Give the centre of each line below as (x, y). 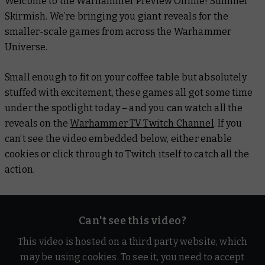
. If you (228, 124)
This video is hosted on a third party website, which (132, 242)
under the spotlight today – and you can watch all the (124, 108)
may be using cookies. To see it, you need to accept (132, 257)
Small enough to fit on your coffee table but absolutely (126, 77)
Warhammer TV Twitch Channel (142, 124)
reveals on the (38, 124)
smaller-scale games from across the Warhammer (118, 32)
